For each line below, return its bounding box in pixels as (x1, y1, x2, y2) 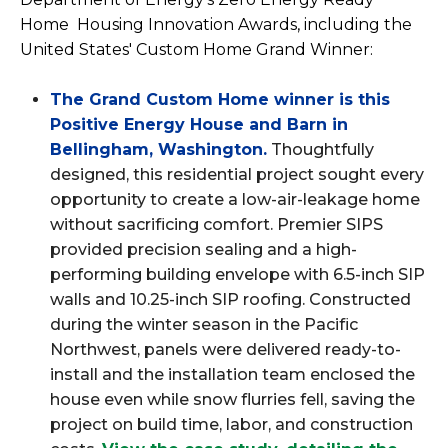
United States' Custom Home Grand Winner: (20, 39, 373, 59)
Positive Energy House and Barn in (50, 114, 348, 134)
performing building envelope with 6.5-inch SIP (50, 264, 425, 284)
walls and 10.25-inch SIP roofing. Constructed (50, 289, 411, 309)
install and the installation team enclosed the (50, 364, 415, 384)
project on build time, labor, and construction (50, 414, 413, 434)
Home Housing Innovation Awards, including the (20, 14, 412, 34)
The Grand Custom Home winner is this (50, 89, 390, 109)
